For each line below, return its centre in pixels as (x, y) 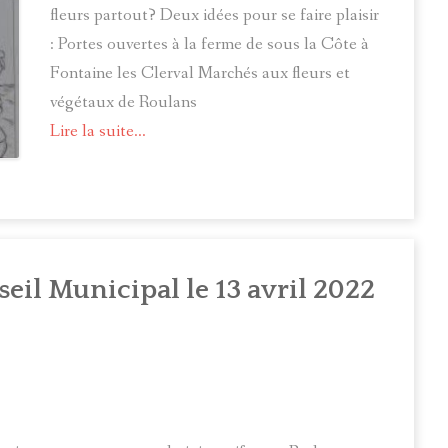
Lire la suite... (98, 131)
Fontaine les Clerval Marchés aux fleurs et (200, 73)
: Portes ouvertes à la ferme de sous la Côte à (209, 44)
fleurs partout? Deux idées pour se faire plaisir (214, 15)
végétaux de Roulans (123, 102)
